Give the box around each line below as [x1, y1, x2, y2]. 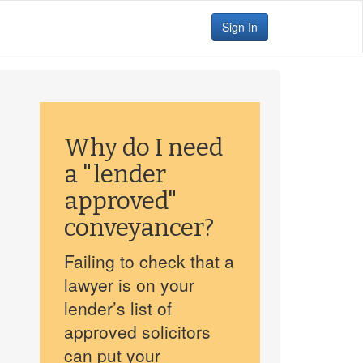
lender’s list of [63, 296, 172, 320]
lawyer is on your [63, 272, 194, 297]
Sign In [222, 19, 258, 35]
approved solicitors [63, 319, 211, 344]
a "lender [63, 160, 166, 189]
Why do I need [63, 133, 223, 162]
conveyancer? [63, 213, 214, 242]
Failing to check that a [63, 249, 234, 273]
